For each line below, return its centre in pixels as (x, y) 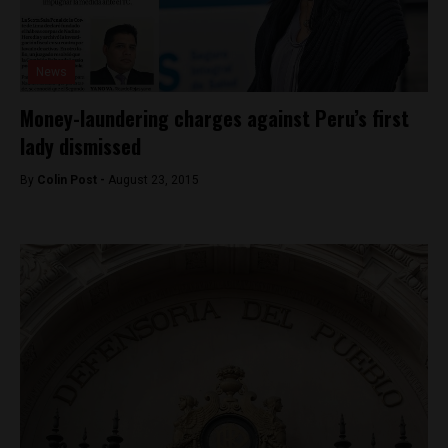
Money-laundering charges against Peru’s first (214, 118)
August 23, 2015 (153, 180)
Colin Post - (72, 180)
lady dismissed (80, 146)
